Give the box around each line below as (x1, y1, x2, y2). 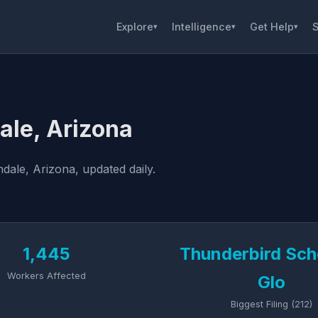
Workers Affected (6, 270, 86, 281)
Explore (116, 20, 153, 33)
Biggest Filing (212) (231, 299, 313, 309)
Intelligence (172, 20, 231, 33)
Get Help (250, 20, 294, 33)
